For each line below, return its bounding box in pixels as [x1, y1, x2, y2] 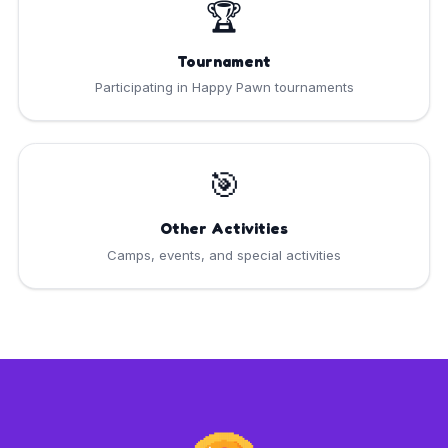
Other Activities [160, 219, 288, 239]
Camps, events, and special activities [107, 246, 341, 263]
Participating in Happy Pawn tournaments [94, 79, 354, 96]
